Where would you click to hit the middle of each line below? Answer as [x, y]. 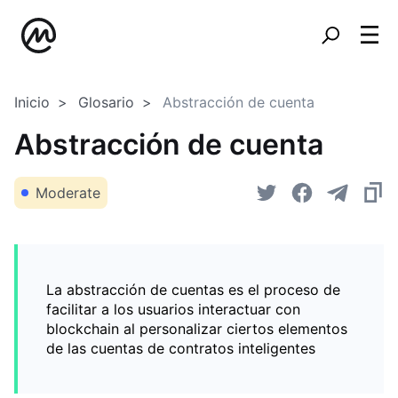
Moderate [68, 193]
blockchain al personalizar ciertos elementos [197, 329]
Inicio [32, 102]
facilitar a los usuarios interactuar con [173, 309]
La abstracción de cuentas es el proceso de [193, 290]
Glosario [106, 102]
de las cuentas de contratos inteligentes [181, 348]
